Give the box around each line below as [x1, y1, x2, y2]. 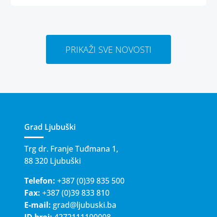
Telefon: [24, 175, 55, 186]
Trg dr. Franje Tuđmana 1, [24, 143, 118, 154]
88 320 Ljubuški [24, 155, 81, 166]
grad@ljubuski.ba [53, 199, 116, 210]
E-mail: [24, 199, 51, 210]
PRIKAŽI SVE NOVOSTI [65, 43, 152, 55]
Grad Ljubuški [24, 121, 76, 132]
